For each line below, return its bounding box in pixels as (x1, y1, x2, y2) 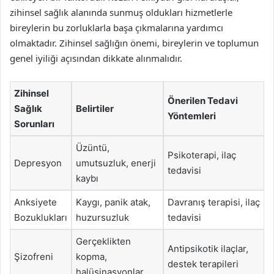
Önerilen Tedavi (168, 95, 238, 106)
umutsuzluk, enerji (76, 157, 156, 169)
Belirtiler (76, 103, 114, 114)
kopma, (76, 251, 107, 262)
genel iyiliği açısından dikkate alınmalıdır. (10, 52, 182, 64)
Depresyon (14, 157, 62, 169)
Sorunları (14, 118, 54, 130)
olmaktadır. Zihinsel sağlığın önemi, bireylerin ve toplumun (10, 37, 259, 49)
